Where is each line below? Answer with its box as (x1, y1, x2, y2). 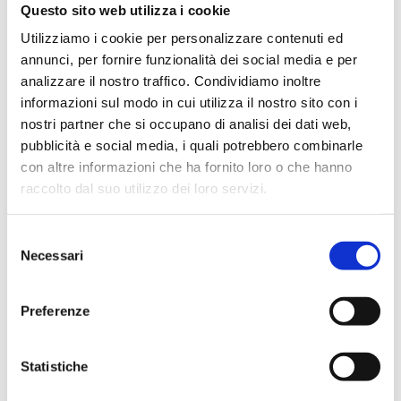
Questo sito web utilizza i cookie (21, 2, 231, 18)
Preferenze (21, 303, 90, 319)
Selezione (6, 229, 64, 245)
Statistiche (21, 358, 89, 374)
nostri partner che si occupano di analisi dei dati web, (21, 115, 352, 132)
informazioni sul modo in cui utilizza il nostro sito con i (21, 94, 357, 110)
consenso (6, 272, 64, 288)
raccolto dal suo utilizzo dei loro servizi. (21, 180, 268, 196)
